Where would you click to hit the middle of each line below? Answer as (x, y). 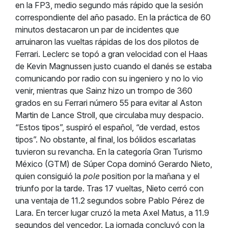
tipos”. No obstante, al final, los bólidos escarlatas (106, 139)
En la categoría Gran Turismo (150, 152)
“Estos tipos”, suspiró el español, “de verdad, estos (108, 127)
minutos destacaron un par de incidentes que (97, 30)
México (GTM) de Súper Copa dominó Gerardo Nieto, (114, 164)
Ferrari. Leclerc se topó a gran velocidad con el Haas (111, 54)
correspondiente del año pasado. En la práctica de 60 (113, 17)
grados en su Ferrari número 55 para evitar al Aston (109, 103)
